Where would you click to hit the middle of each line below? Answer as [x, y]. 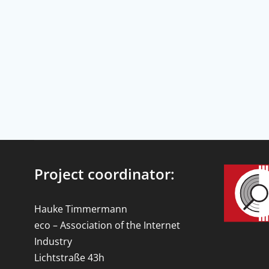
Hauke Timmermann [81, 209]
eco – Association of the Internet [107, 225]
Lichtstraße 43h [69, 257]
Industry [53, 241]
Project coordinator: [104, 174]
